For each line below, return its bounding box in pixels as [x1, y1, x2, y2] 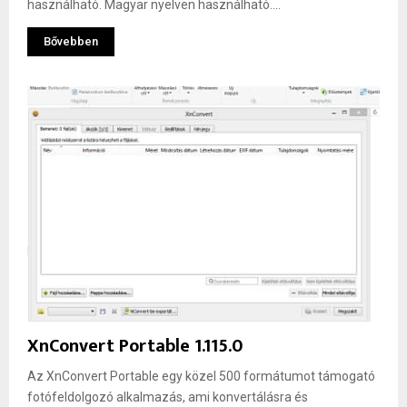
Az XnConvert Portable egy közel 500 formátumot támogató [27, 368, 375, 383]
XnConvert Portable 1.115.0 [27, 330, 243, 362]
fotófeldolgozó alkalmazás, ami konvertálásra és [27, 389, 308, 404]
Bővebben [44, 34, 98, 48]
